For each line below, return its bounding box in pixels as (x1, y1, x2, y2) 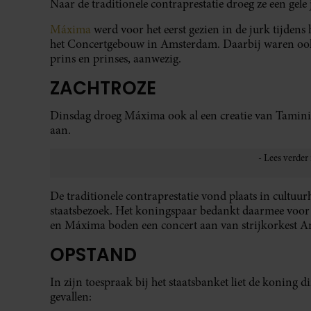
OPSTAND (50, 242, 137, 268)
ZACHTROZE (50, 76, 156, 101)
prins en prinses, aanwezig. (50, 50, 181, 67)
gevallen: (50, 289, 92, 305)
